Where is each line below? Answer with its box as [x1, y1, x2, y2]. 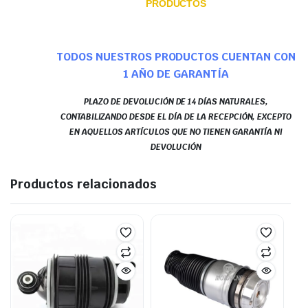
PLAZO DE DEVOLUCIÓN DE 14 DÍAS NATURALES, [84, 96, 268, 107]
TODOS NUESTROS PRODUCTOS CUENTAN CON [56, 49, 296, 64]
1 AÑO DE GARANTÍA [123, 66, 229, 81]
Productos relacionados [10, 175, 157, 192]
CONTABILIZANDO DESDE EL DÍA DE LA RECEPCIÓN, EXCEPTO [60, 111, 292, 122]
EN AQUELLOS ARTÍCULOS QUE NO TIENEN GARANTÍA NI [69, 126, 283, 137]
